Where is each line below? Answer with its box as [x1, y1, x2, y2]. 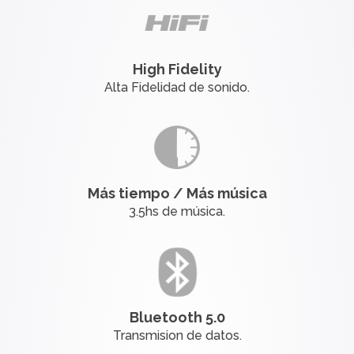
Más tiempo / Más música [87, 184, 267, 201]
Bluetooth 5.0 [129, 308, 225, 326]
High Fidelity [132, 60, 222, 77]
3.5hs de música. [129, 203, 225, 219]
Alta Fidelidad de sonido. [104, 79, 250, 95]
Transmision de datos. [112, 327, 242, 343]
